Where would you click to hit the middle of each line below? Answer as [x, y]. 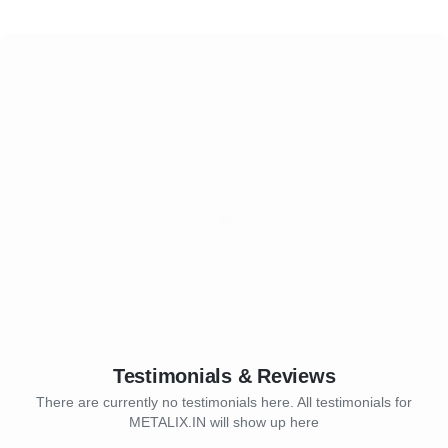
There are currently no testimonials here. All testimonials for [224, 402]
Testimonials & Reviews [224, 376]
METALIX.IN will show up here [224, 422]
